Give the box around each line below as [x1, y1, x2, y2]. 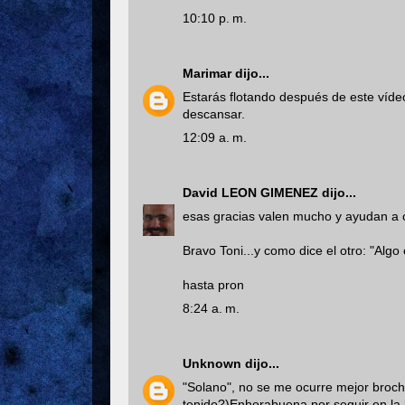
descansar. [183, 106, 245, 121]
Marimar [183, 65, 231, 80]
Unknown [183, 355, 241, 371]
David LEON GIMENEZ [183, 184, 318, 200]
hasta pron [183, 277, 244, 292]
